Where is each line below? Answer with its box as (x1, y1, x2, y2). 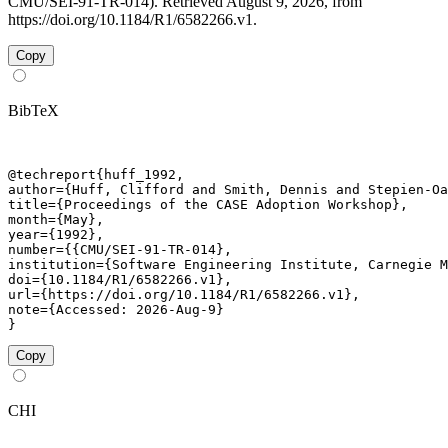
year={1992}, (8, 227, 104, 243)
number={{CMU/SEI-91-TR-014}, (8, 242, 232, 258)
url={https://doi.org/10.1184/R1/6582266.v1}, (8, 287, 360, 303)
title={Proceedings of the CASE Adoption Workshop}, (8, 197, 408, 213)
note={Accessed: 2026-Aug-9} (8, 302, 224, 318)
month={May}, (8, 212, 104, 228)
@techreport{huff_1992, (8, 167, 184, 183)
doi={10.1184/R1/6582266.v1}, (8, 272, 232, 288)
